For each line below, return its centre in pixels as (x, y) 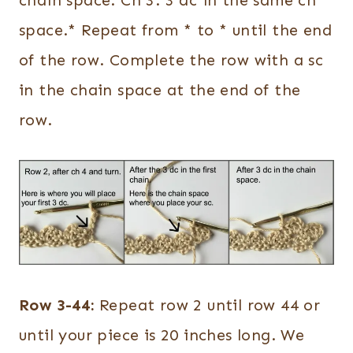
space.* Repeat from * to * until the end (175, 30)
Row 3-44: (57, 305)
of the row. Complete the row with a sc (171, 59)
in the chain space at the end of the (160, 89)
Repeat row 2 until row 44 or (207, 305)
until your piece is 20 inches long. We (162, 334)
